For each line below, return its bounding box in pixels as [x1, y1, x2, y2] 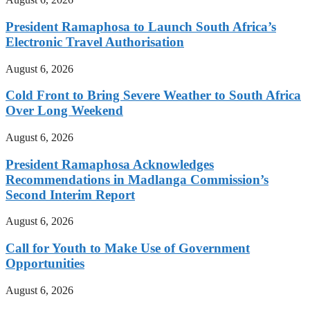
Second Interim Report [6, 187, 135, 202]
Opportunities [6, 256, 84, 271]
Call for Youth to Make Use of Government [6, 241, 250, 256]
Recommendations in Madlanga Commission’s [6, 172, 268, 187]
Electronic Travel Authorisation [6, 34, 184, 49]
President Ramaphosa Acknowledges [6, 156, 214, 172]
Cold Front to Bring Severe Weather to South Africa [6, 88, 301, 103]
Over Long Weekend [6, 103, 123, 118]
